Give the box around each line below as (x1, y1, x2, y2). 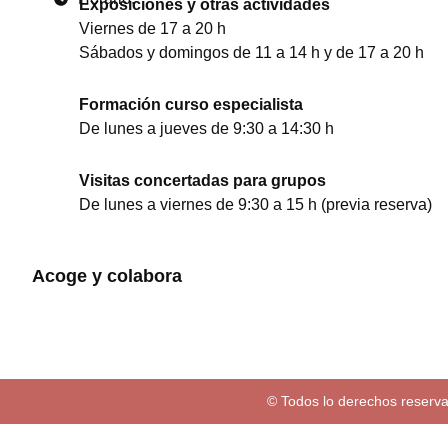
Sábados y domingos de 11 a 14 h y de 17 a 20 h (78, 44, 424, 61)
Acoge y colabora (32, 266, 182, 286)
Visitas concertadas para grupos (78, 172, 326, 189)
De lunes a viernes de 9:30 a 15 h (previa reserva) (78, 196, 432, 213)
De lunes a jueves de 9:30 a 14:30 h (78, 120, 334, 137)
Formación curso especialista (78, 96, 303, 113)
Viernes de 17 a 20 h (78, 20, 226, 37)
